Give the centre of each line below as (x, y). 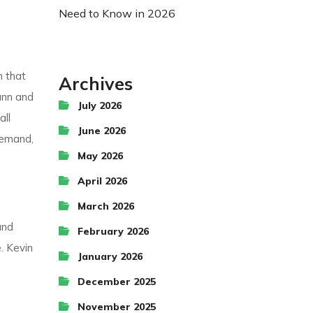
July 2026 (99, 105)
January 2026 (110, 256)
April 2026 (102, 181)
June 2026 (101, 131)
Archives (95, 83)
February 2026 (113, 231)
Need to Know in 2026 (117, 13)
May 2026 (100, 156)
